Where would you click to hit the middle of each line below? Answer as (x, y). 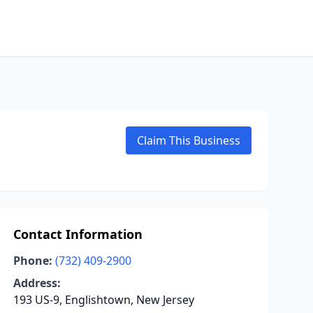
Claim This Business (189, 140)
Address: (37, 283)
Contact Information (78, 234)
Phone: (32, 261)
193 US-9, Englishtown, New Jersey (103, 300)
